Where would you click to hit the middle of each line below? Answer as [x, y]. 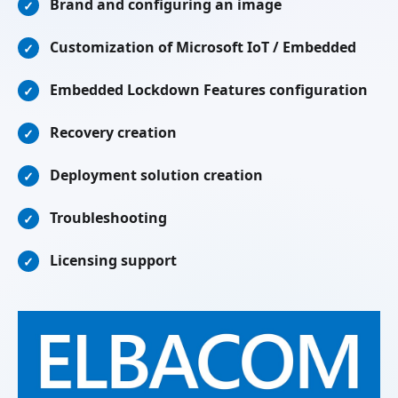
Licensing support [113, 260]
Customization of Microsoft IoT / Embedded [203, 47]
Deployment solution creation [156, 175]
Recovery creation [113, 132]
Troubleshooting [108, 218]
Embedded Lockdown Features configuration [209, 90]
